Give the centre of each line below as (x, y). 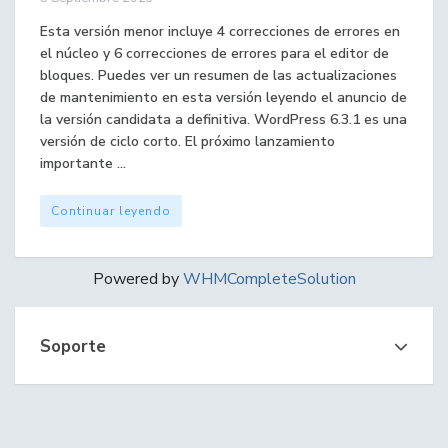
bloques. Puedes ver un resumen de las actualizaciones (218, 75)
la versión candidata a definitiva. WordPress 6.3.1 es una (223, 119)
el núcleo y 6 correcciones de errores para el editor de (214, 53)
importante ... (83, 163)
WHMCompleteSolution (269, 279)
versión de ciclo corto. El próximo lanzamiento (187, 141)
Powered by (137, 279)
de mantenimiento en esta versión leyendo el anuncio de (223, 97)
